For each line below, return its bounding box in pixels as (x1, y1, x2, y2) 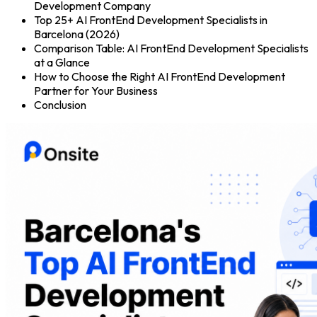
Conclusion (34, 97, 86, 112)
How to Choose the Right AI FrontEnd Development (34, 69, 285, 83)
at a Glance (34, 54, 90, 69)
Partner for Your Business (34, 83, 158, 98)
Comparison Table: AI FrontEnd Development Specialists (34, 40, 309, 55)
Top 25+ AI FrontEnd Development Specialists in (34, 12, 267, 27)
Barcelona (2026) (34, 26, 120, 41)
